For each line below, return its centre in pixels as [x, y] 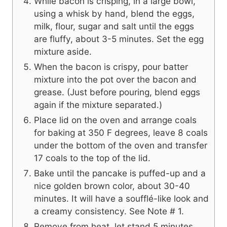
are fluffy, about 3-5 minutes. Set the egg [119, 39]
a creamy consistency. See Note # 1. [109, 211]
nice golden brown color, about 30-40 [112, 186]
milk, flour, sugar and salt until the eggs [114, 26]
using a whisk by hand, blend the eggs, [114, 14]
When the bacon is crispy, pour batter [111, 67]
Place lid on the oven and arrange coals [115, 120]
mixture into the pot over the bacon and [115, 80]
